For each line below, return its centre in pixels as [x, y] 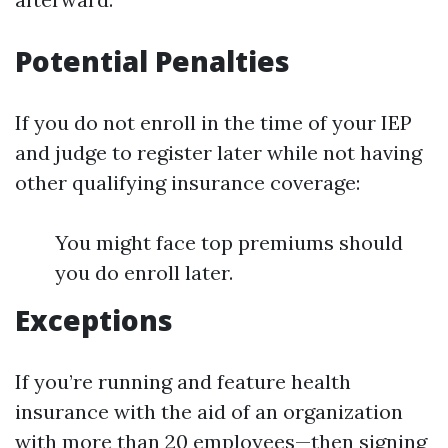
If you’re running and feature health [183, 381]
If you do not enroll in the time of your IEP [213, 122]
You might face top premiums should [229, 242]
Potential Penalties [152, 61]
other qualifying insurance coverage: [187, 182]
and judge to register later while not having [218, 152]
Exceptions [94, 320]
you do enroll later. [144, 272]
